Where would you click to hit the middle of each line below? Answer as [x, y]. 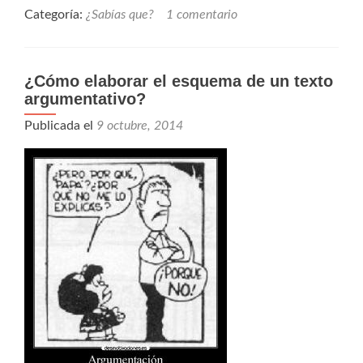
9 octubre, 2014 [140, 126]
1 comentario [202, 15]
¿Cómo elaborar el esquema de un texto [179, 81]
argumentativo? [85, 99]
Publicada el [60, 126]
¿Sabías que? [120, 15]
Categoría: [55, 15]
